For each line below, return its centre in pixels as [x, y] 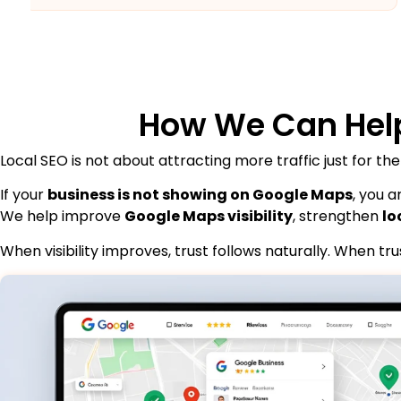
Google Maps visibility [209, 217]
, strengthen [337, 217]
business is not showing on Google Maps [200, 195]
